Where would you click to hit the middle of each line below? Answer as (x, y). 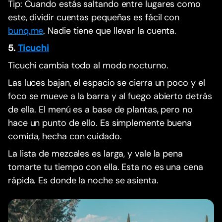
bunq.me (26, 31)
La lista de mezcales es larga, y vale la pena (95, 154)
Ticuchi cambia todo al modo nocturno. (88, 66)
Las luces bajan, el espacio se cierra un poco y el (107, 83)
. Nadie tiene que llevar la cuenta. (110, 31)
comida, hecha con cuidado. (65, 137)
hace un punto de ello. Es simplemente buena (100, 123)
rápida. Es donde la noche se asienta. (83, 181)
